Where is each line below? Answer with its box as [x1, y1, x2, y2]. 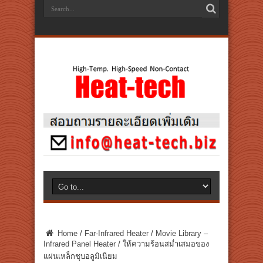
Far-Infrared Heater [85, 229, 149, 238]
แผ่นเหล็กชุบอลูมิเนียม [43, 252, 117, 261]
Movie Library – [156, 229, 208, 238]
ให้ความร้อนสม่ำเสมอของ [123, 240, 209, 248]
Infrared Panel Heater [43, 240, 116, 248]
